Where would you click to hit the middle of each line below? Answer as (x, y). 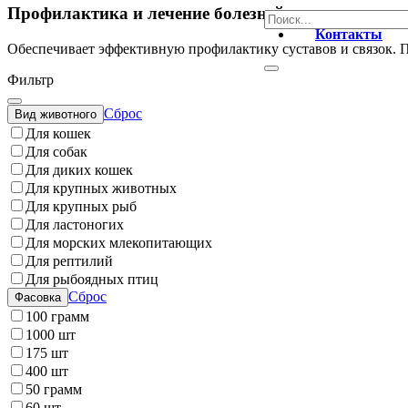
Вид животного (56, 114)
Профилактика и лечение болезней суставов (182, 14)
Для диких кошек (79, 169)
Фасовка (38, 297)
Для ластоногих (75, 224)
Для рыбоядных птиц (92, 279)
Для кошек (58, 133)
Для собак (56, 151)
